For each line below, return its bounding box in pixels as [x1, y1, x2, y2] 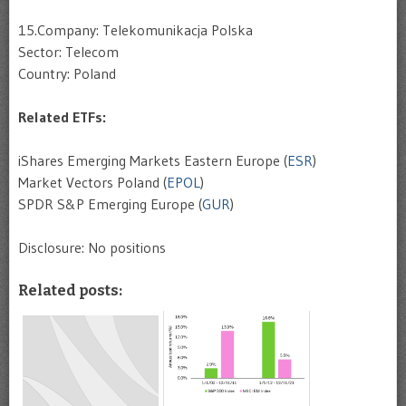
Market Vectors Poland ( [18, 173, 167, 191]
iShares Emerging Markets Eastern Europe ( [18, 151, 287, 169]
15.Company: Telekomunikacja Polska [18, 21, 253, 39]
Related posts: [18, 282, 122, 299]
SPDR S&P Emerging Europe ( [18, 195, 202, 213]
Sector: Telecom [18, 43, 119, 61]
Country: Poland [18, 64, 116, 82]
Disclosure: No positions [18, 238, 166, 256]
